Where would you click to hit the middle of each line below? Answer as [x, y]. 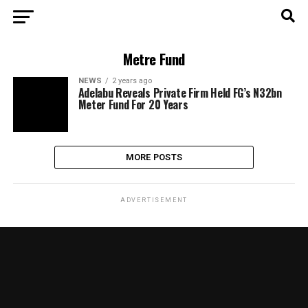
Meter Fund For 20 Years [133, 104]
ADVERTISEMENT [154, 200]
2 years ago [132, 81]
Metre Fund [154, 59]
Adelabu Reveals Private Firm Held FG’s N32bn [180, 93]
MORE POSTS [154, 157]
